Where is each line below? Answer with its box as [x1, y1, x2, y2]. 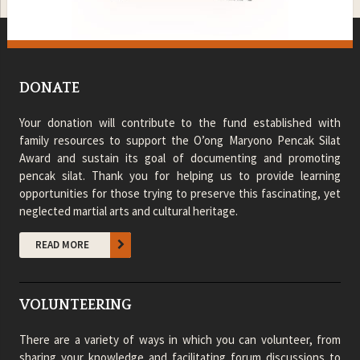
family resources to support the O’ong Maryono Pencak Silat [18, 133, 342, 149]
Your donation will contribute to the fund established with [18, 115, 342, 131]
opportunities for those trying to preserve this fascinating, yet [18, 186, 342, 202]
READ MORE [35, 238, 89, 252]
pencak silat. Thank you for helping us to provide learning [18, 168, 342, 184]
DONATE [18, 80, 80, 97]
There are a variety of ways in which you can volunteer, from [18, 332, 342, 348]
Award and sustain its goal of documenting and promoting [18, 150, 342, 166]
